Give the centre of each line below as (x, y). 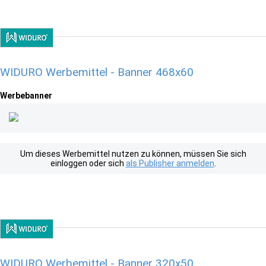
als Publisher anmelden (170, 163)
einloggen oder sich (88, 163)
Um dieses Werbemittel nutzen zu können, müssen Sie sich (133, 154)
